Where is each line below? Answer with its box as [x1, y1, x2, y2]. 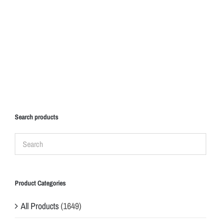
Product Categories [15, 178, 66, 187]
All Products [21, 199, 59, 212]
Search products [15, 112, 58, 121]
